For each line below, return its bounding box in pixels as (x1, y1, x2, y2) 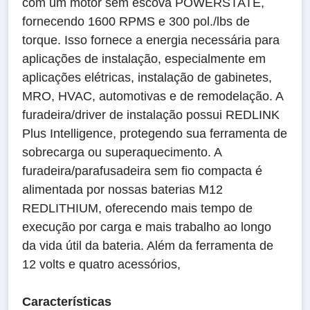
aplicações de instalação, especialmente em (22, 52, 266, 66)
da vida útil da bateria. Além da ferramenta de (22, 239, 273, 253)
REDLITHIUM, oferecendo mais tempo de (22, 201, 253, 215)
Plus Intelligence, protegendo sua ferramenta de (22, 127, 287, 140)
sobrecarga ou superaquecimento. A (22, 145, 221, 159)
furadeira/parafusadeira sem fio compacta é (22, 164, 262, 178)
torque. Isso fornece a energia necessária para (22, 33, 280, 47)
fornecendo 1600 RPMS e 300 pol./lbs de (22, 15, 250, 28)
